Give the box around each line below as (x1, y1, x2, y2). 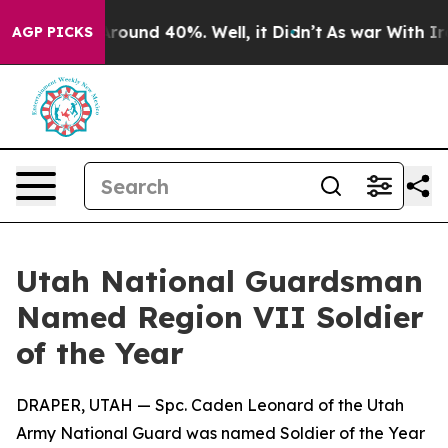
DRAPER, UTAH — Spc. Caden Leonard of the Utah (16, 395, 404, 415)
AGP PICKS (12, 23, 93, 41)
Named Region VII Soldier (16, 298, 424, 336)
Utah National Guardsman (16, 262, 423, 300)
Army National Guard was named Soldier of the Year (16, 423, 425, 443)
